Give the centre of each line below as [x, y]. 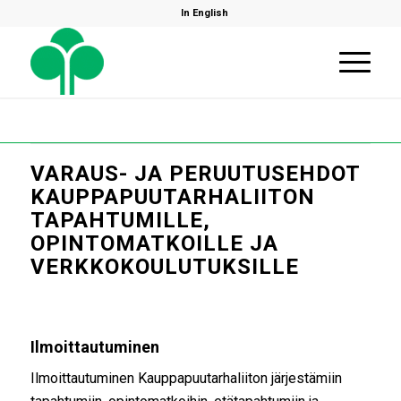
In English [205, 13]
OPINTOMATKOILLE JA [154, 243]
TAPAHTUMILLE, [120, 220]
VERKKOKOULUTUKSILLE [164, 267]
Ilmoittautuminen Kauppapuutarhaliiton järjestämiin [186, 379]
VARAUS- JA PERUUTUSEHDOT [195, 174]
